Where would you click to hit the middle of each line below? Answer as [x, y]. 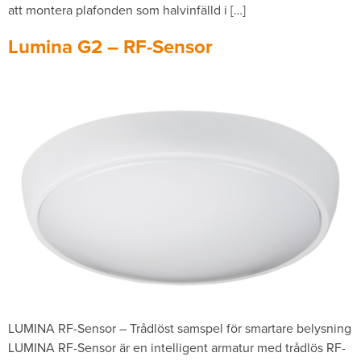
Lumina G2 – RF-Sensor [110, 47]
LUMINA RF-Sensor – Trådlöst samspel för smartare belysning [180, 328]
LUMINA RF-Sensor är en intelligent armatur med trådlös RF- [177, 347]
